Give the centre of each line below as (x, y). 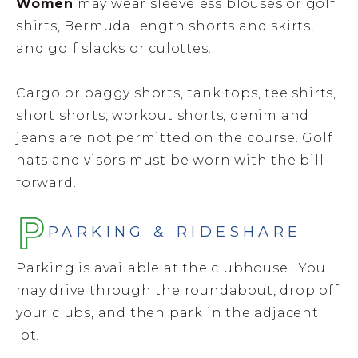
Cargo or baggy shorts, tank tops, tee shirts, (176, 93)
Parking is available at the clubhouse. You (171, 268)
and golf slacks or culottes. (114, 48)
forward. (46, 183)
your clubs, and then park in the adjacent (167, 312)
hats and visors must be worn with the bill (170, 161)
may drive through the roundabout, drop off (178, 290)
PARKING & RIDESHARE (175, 231)
